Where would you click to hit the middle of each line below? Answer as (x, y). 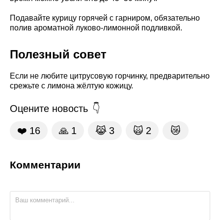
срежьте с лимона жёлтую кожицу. (71, 85)
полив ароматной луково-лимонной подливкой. (96, 27)
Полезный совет (58, 54)
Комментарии (45, 165)
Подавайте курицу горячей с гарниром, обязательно (105, 18)
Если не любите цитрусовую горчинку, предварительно (110, 76)
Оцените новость (49, 109)
